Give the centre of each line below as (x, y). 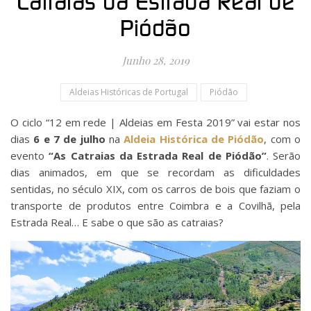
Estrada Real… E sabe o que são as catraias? (117, 222)
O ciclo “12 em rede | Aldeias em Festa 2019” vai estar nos (15, 122)
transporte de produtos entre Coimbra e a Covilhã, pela (155, 205)
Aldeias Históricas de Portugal (129, 92)
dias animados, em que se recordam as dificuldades (155, 172)
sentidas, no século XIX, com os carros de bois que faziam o (155, 188)
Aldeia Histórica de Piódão (194, 138)
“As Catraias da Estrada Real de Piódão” (158, 155)
